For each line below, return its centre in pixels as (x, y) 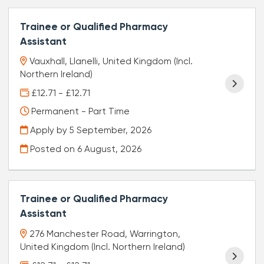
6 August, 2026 (110, 149)
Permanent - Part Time (80, 112)
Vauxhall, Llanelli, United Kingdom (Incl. (111, 62)
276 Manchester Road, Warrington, (105, 234)
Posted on (53, 149)
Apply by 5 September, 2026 (90, 131)
